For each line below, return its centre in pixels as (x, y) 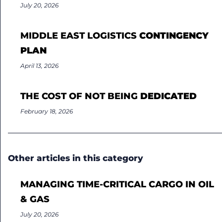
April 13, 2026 (39, 65)
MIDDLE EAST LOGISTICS (80, 35)
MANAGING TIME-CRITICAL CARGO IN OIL (117, 184)
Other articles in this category (76, 158)
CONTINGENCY (174, 35)
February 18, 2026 (47, 111)
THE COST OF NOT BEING (80, 96)
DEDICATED (168, 96)
